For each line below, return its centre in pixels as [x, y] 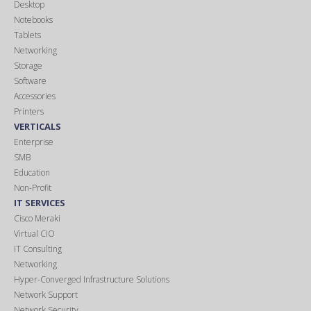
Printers [29, 111]
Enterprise [34, 142]
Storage [28, 66]
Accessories [35, 96]
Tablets [27, 35]
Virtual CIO [34, 234]
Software [30, 81]
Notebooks [33, 20]
